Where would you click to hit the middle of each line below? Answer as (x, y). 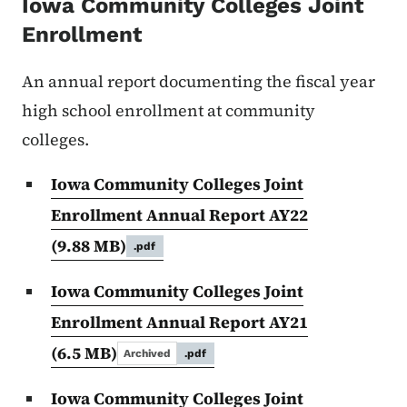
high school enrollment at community (169, 111)
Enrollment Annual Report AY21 (179, 323)
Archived (147, 354)
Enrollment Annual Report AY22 (179, 215)
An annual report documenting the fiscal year (199, 82)
